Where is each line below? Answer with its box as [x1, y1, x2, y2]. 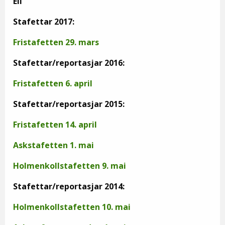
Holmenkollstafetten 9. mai [13, 160, 126, 171]
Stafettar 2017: [13, 16, 74, 27]
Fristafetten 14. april [13, 119, 97, 130]
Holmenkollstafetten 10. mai [13, 201, 131, 212]
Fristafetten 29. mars [13, 37, 99, 48]
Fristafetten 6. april [13, 78, 94, 89]
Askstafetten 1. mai [13, 140, 94, 151]
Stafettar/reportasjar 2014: [13, 181, 125, 192]
